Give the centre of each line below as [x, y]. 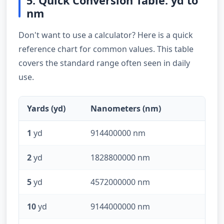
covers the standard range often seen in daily [104, 63]
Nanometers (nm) [126, 108]
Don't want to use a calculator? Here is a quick [106, 35]
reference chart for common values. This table [106, 49]
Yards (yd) [46, 108]
